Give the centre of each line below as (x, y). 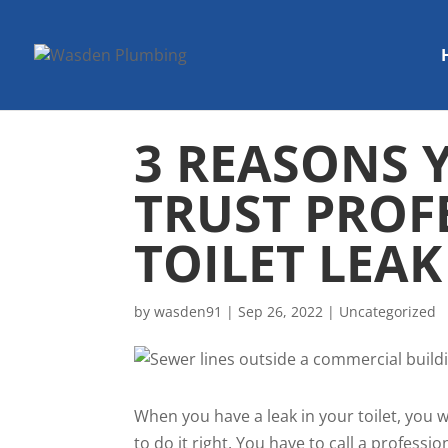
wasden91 (188, 311)
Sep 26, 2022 (281, 311)
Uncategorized (388, 311)
